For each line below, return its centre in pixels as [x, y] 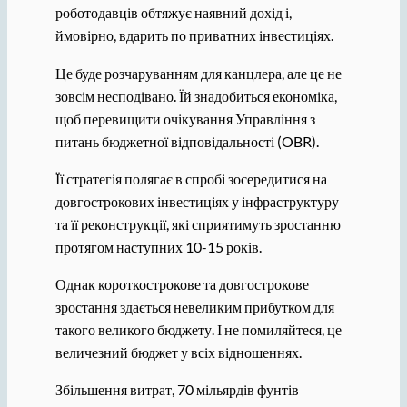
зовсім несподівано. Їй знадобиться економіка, [196, 95]
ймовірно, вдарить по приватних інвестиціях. [194, 35]
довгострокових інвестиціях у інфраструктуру [197, 201]
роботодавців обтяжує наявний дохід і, [173, 13]
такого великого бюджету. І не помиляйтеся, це [198, 330]
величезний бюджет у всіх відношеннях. [178, 352]
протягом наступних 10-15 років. [158, 246]
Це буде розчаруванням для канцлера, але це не [198, 73]
